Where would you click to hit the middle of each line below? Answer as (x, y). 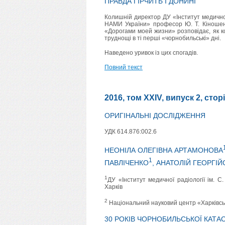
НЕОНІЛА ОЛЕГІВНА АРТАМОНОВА (164, 150)
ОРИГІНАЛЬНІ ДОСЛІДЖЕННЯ (155, 116)
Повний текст (124, 67)
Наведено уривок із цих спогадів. (151, 53)
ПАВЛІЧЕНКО (127, 162)
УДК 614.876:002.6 (131, 132)
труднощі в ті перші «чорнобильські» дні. (163, 38)
